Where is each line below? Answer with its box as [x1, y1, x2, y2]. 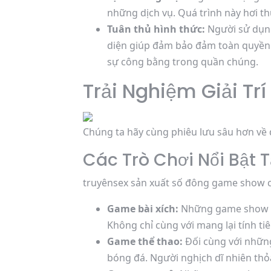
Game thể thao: [107, 235, 183, 248]
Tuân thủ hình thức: [107, 22, 205, 36]
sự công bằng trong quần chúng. [107, 55, 258, 68]
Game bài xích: [107, 202, 178, 215]
